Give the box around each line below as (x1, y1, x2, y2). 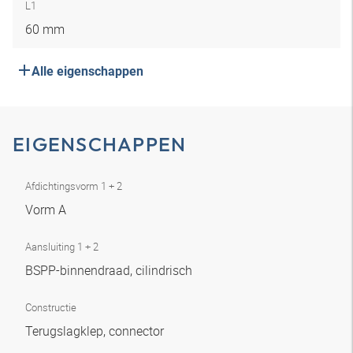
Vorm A (25, 201, 69, 218)
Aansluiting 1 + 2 (25, 240, 98, 254)
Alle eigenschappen (32, 64, 143, 79)
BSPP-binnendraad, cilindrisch (25, 262, 195, 279)
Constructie (25, 300, 76, 314)
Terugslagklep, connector (25, 322, 167, 340)
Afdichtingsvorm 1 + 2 (25, 179, 122, 193)
